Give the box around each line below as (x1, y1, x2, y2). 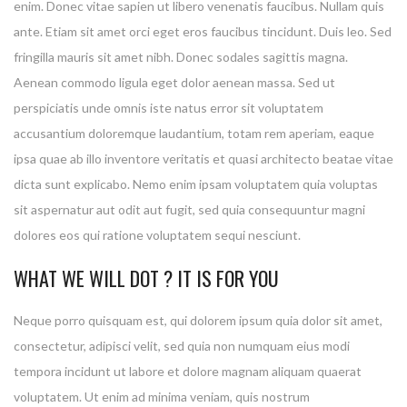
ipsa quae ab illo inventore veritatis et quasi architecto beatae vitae (14, 150, 393, 166)
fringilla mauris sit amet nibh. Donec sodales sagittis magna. (14, 48, 348, 65)
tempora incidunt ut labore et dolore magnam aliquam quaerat (14, 362, 362, 379)
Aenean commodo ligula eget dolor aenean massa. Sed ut (14, 74, 335, 90)
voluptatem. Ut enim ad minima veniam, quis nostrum (14, 388, 310, 404)
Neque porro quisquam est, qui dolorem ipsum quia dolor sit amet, (14, 312, 382, 328)
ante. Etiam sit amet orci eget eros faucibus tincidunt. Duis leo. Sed (14, 23, 392, 39)
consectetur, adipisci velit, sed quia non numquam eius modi (14, 337, 350, 353)
